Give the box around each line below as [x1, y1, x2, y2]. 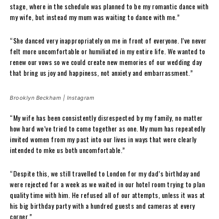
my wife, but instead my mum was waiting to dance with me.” [10, 11, 179, 22]
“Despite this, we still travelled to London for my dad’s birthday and [10, 168, 200, 178]
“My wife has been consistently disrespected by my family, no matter [10, 112, 203, 123]
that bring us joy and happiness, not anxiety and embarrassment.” [10, 67, 193, 78]
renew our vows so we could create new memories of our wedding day [10, 56, 202, 67]
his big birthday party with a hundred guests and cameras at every [10, 200, 195, 211]
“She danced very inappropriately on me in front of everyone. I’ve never [10, 35, 207, 45]
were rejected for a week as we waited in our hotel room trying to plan [10, 178, 205, 189]
